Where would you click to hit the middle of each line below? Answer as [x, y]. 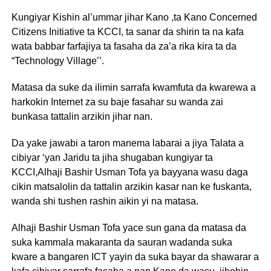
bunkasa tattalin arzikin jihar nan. [82, 117]
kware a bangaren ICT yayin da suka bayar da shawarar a [135, 257]
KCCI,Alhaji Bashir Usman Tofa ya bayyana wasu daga [129, 172]
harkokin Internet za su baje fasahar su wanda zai [117, 102]
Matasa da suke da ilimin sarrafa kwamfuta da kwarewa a [133, 88]
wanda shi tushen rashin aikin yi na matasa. [105, 201]
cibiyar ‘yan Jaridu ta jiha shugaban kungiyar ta [112, 158]
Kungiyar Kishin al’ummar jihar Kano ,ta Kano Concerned [134, 18]
